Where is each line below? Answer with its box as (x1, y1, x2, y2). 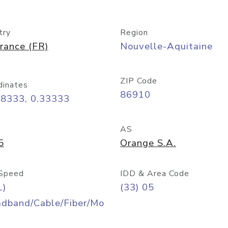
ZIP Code (120, 75, 157, 87)
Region (120, 27, 148, 38)
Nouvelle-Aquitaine (120, 40, 213, 53)
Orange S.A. (120, 136, 176, 150)
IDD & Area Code (120, 168, 189, 179)
